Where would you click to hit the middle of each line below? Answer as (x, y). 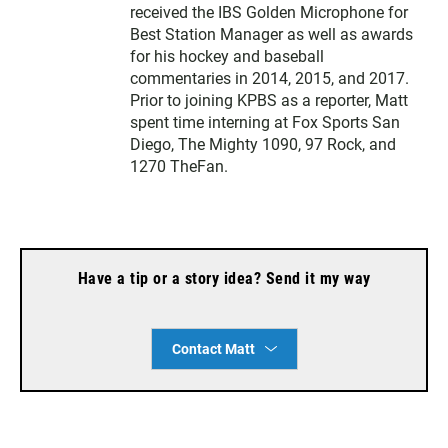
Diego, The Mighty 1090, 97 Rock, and (263, 144)
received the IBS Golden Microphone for (269, 12)
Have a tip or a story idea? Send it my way (224, 278)
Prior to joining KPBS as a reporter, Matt (269, 100)
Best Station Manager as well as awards (271, 34)
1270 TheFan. (179, 166)
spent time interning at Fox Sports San (265, 122)
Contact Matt (213, 348)
